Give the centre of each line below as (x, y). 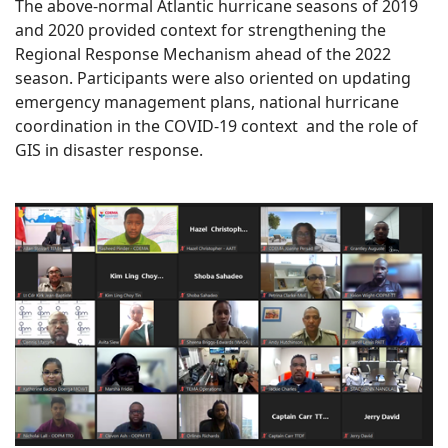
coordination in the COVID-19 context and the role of (216, 126)
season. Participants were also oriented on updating (213, 78)
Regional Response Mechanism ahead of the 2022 (203, 54)
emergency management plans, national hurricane (207, 102)
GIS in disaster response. (111, 150)
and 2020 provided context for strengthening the (200, 30)
